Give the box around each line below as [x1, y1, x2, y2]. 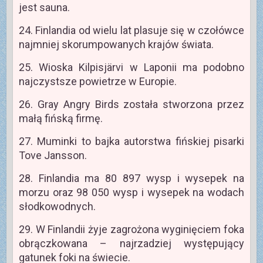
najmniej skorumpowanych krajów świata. [18, 38, 214, 51]
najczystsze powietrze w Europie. [18, 75, 177, 88]
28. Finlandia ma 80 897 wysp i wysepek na [18, 172, 245, 185]
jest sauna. [18, 1, 70, 14]
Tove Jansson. [18, 149, 87, 162]
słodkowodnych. [18, 200, 96, 213]
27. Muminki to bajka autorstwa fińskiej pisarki [18, 135, 245, 148]
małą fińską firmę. [18, 112, 103, 125]
